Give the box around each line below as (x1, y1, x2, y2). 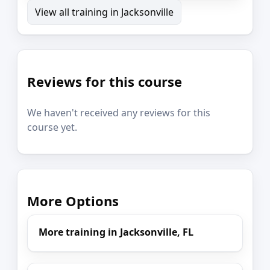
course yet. (27, 120, 77, 134)
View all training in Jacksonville (35, 5, 174, 19)
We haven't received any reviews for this (27, 105, 210, 119)
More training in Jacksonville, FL (39, 225, 194, 239)
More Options (27, 192, 119, 210)
